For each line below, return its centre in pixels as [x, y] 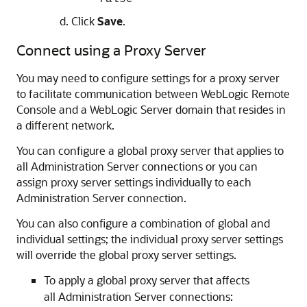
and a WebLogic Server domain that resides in [171, 109]
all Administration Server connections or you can [137, 166]
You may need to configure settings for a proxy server [148, 78]
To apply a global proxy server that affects [147, 280]
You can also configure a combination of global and [143, 223]
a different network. [65, 125]
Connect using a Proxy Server [111, 50]
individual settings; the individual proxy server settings [150, 239]
